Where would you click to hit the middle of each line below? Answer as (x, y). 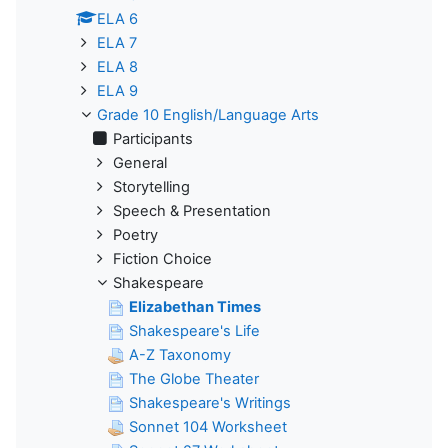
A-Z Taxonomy (180, 354)
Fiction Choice (162, 258)
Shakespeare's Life (194, 330)
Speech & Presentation (192, 210)
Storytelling (151, 186)
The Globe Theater (194, 378)
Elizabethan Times (195, 306)
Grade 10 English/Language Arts (208, 114)
